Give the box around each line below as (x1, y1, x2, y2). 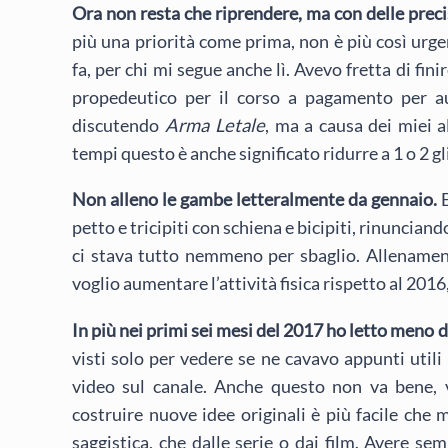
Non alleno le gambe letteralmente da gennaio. (72, 188, 437, 211)
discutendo (72, 113, 165, 136)
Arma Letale (164, 113, 266, 136)
